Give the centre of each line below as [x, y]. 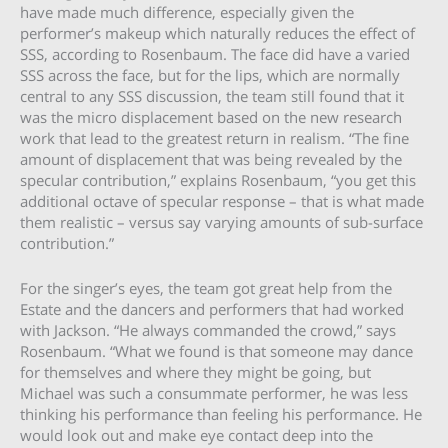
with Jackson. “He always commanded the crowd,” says [208, 329]
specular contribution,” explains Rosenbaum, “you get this [218, 180]
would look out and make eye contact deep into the [196, 434]
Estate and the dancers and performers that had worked [212, 308]
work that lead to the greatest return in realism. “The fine [214, 138]
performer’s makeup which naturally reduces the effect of [217, 33]
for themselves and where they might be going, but [195, 371]
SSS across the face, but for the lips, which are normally [210, 75]
